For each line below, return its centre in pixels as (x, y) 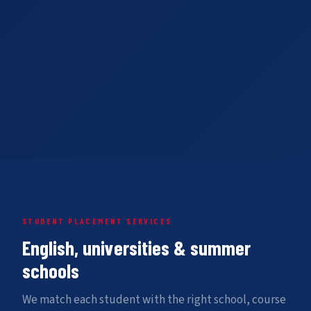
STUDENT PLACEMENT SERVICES (97, 221)
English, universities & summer (136, 248)
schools (51, 271)
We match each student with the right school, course (154, 300)
